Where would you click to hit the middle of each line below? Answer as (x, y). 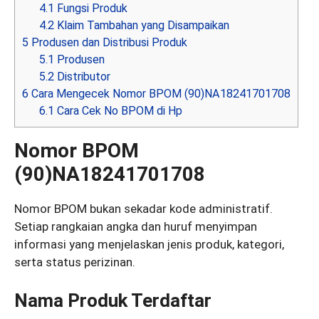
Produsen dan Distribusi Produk (108, 43)
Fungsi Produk (91, 9)
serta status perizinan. (75, 262)
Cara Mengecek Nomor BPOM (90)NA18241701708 (159, 94)
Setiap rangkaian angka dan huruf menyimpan (136, 227)
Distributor (83, 77)
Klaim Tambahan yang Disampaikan (142, 26)
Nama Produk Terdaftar (113, 300)
